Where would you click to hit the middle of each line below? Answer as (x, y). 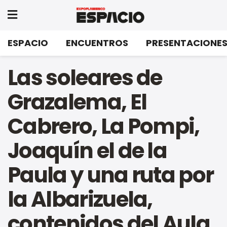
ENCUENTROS (97, 43)
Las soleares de (85, 78)
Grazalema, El (77, 102)
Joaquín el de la (87, 151)
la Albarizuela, (80, 199)
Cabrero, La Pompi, (104, 126)
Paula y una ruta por (111, 175)
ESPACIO (28, 43)
